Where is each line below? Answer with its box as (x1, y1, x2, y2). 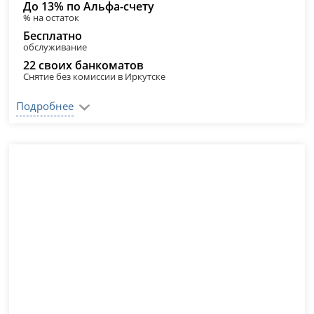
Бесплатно (23, 28, 83, 43)
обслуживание (23, 41, 88, 53)
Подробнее (16, 99, 74, 113)
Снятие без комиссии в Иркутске (23, 70, 166, 83)
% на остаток (23, 11, 80, 24)
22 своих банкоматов (23, 57, 144, 73)
